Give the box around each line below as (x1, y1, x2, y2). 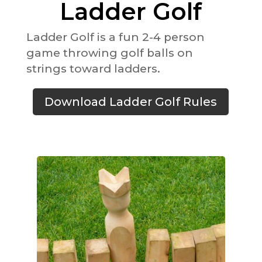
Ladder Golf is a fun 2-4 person (26, 30, 205, 44)
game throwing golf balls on (26, 46, 193, 60)
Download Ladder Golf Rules (44, 94, 218, 109)
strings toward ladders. (26, 61, 163, 75)
